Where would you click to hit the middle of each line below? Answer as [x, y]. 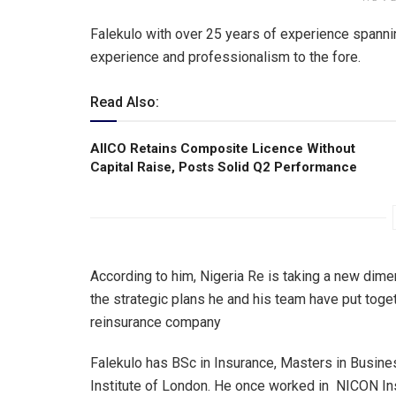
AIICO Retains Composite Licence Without [223, 149]
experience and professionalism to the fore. [225, 57]
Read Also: [125, 103]
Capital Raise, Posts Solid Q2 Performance [224, 168]
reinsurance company [156, 323]
